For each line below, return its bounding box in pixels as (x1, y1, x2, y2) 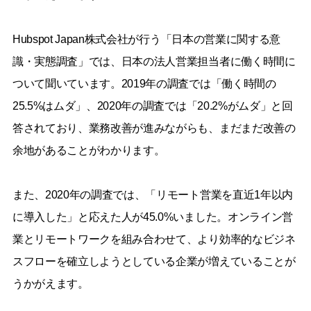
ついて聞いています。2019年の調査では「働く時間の (12, 77, 276, 90)
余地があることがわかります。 (12, 144, 165, 156)
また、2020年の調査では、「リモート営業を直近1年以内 (12, 188, 293, 201)
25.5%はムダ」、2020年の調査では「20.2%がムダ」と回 (12, 99, 293, 112)
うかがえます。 (12, 277, 89, 289)
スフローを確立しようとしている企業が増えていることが (12, 255, 296, 267)
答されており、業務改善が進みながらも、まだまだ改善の (12, 121, 296, 134)
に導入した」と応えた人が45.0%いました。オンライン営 (12, 210, 293, 223)
